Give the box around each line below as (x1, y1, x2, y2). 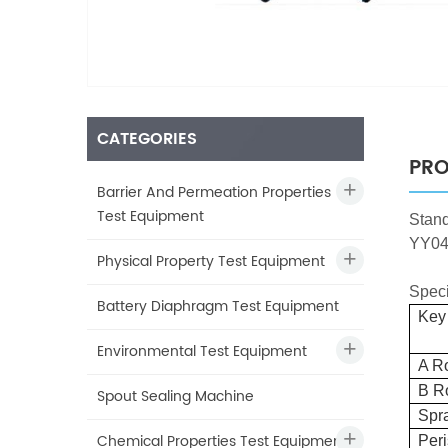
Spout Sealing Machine (97, 384, 254, 408)
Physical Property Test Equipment (97, 249, 325, 273)
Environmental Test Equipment (97, 339, 307, 363)
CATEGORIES (97, 125, 197, 152)
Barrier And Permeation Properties (97, 180, 331, 204)
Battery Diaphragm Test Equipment (97, 294, 339, 318)
